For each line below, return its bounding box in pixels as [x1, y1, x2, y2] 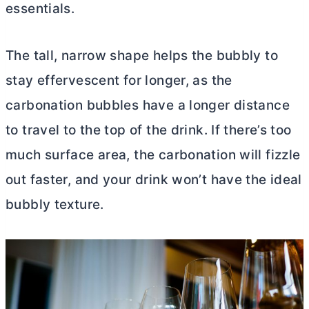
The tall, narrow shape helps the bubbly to [6, 48, 278, 64]
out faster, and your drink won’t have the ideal [6, 172, 302, 188]
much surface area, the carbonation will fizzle [6, 147, 301, 163]
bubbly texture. [6, 197, 104, 213]
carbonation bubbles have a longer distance [6, 97, 290, 114]
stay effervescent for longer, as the [6, 72, 232, 89]
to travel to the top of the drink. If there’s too [6, 122, 292, 139]
